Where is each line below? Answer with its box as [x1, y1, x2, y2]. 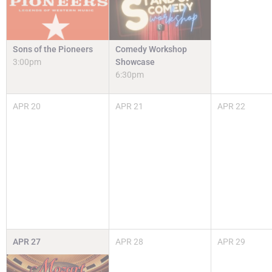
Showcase [115, 56, 155, 67]
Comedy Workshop [115, 44, 187, 54]
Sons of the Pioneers [13, 44, 93, 54]
